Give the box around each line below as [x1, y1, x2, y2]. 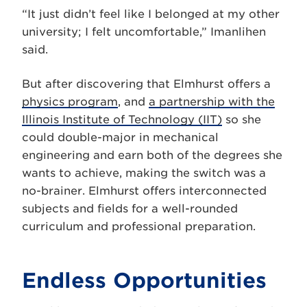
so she [222, 112, 261, 126]
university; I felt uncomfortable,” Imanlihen [22, 25, 266, 38]
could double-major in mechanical [22, 130, 219, 144]
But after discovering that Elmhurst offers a [22, 77, 271, 90]
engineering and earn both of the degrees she [22, 148, 282, 162]
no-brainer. [22, 184, 88, 197]
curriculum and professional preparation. [22, 219, 256, 233]
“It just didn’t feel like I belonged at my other [22, 7, 280, 21]
